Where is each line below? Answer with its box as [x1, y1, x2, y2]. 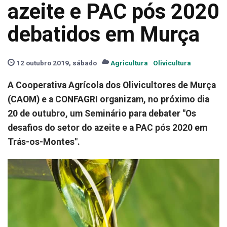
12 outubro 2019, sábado [15, 59, 97, 67]
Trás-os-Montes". [8, 137, 80, 147]
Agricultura [110, 59, 148, 67]
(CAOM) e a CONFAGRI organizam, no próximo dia [8, 94, 209, 104]
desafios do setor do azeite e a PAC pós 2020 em [8, 123, 207, 133]
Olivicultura [153, 59, 191, 67]
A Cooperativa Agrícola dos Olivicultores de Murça [8, 80, 216, 90]
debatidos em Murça [8, 22, 200, 47]
